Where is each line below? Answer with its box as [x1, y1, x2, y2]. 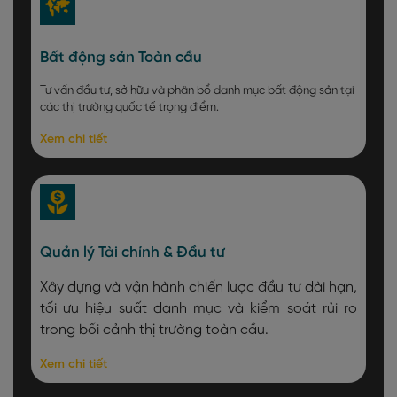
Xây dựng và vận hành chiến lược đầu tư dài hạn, [40, 280, 357, 296]
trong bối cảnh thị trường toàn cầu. [40, 323, 269, 339]
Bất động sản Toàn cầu [40, 50, 202, 66]
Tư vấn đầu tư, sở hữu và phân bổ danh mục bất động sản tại [40, 85, 354, 97]
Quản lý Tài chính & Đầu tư [40, 245, 225, 261]
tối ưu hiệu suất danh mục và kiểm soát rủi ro [40, 301, 357, 317]
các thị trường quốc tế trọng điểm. [40, 102, 219, 114]
